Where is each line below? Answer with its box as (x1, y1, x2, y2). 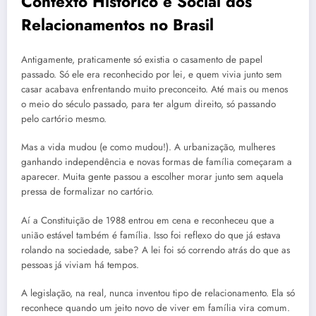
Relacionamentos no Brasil (21, 13, 214, 36)
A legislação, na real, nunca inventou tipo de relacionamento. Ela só (21, 286, 295, 300)
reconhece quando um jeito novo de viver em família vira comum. (21, 300, 290, 315)
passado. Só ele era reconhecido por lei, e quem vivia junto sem (21, 68, 282, 82)
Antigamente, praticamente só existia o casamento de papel (21, 53, 262, 67)
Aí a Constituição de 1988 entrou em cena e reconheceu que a (21, 213, 274, 227)
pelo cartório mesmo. (21, 112, 107, 126)
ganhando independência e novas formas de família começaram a (21, 155, 292, 169)
